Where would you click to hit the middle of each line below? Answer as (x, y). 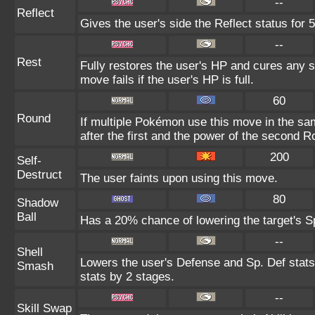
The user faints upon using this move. (179, 178)
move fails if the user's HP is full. (167, 80)
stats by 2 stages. (127, 277)
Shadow (38, 203)
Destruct (39, 175)
